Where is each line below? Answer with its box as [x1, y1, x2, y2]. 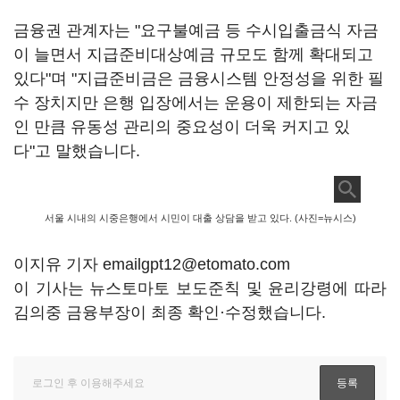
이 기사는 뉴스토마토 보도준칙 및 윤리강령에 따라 [13, 279, 387, 297]
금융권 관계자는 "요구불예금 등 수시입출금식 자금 [13, 21, 379, 39]
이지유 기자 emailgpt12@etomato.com [13, 255, 290, 273]
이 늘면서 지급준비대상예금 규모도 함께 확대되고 [13, 46, 373, 63]
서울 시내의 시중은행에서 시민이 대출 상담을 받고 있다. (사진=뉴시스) [44, 212, 356, 223]
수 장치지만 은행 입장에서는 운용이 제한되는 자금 [13, 94, 378, 112]
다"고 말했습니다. [13, 142, 140, 160]
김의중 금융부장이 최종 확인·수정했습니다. [13, 304, 326, 321]
